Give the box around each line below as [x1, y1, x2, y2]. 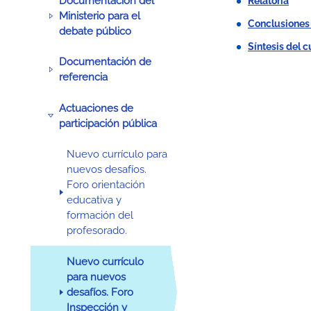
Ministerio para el [59, 9, 141, 22]
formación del [67, 209, 134, 222]
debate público [59, 24, 132, 37]
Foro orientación [67, 178, 146, 192]
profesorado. [67, 224, 128, 237]
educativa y [67, 194, 122, 207]
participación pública [59, 117, 158, 130]
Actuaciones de [59, 101, 134, 115]
